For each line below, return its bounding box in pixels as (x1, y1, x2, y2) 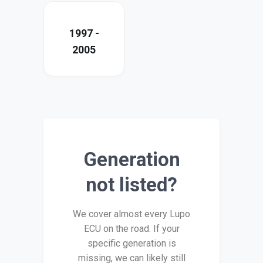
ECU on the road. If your (83, 223, 180, 235)
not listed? (86, 173, 177, 197)
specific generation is (87, 238, 176, 249)
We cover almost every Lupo (73, 208, 190, 220)
